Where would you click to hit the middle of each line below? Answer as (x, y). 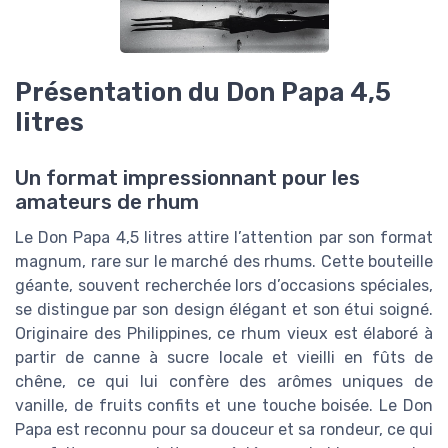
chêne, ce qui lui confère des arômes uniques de (224, 381)
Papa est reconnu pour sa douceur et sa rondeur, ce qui (224, 429)
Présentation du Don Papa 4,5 (203, 91)
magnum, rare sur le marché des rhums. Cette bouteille (224, 261)
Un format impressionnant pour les (187, 178)
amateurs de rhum (107, 202)
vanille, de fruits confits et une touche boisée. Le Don (224, 405)
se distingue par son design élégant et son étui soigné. (224, 309)
